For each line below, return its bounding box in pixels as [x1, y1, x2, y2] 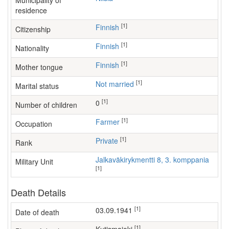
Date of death [15, 207, 59, 217]
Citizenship [15, 24, 51, 34]
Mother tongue [15, 62, 63, 72]
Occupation [15, 119, 52, 129]
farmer [100, 117, 120, 127]
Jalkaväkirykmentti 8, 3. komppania [99, 154, 209, 165]
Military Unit [15, 156, 53, 167]
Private [100, 135, 118, 146]
